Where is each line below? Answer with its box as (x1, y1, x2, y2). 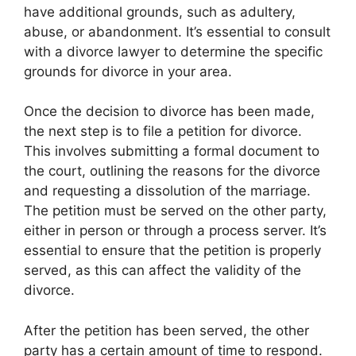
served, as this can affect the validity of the (24, 262, 301, 278)
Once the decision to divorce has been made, (24, 103, 315, 119)
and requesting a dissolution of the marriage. (24, 183, 311, 199)
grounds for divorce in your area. (24, 63, 232, 79)
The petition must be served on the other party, (24, 203, 327, 219)
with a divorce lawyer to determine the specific (24, 43, 323, 60)
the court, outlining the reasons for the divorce (24, 163, 320, 179)
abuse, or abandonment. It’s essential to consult (24, 23, 331, 40)
